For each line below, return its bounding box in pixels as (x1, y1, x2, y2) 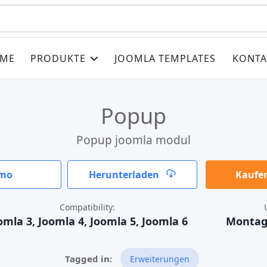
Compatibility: (59, 201, 115, 213)
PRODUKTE (30, 51, 86, 65)
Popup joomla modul (76, 132, 191, 148)
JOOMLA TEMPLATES (114, 51, 216, 65)
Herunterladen (89, 168, 162, 181)
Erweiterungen (130, 253, 190, 265)
